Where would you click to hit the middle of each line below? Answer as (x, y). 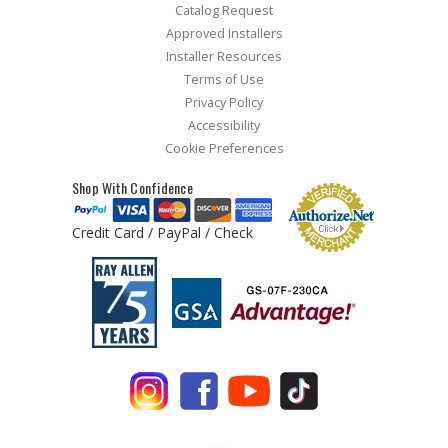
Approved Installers (224, 34)
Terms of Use (224, 80)
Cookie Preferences (224, 149)
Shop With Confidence (132, 188)
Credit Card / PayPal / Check (162, 233)
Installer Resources (224, 57)
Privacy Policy (224, 103)
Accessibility (224, 126)
